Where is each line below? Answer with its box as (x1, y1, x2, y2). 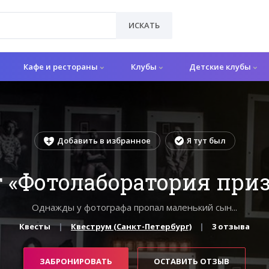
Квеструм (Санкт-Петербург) (71, 220, 192, 232)
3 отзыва (212, 220, 250, 232)
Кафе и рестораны (23, 61, 100, 72)
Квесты (19, 220, 50, 232)
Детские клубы (189, 61, 253, 72)
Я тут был (186, 134, 226, 146)
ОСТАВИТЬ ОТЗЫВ (154, 255, 229, 267)
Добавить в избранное (56, 134, 151, 146)
